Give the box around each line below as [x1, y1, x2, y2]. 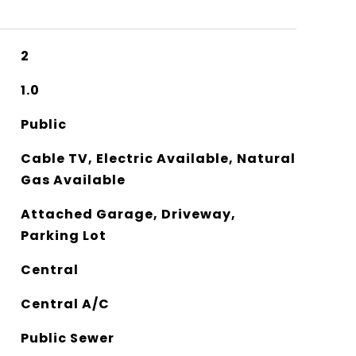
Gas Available [20, 170, 126, 189]
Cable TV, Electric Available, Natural [20, 149, 296, 168]
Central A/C [20, 294, 110, 313]
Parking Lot [20, 226, 106, 245]
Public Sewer [20, 328, 114, 347]
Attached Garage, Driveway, [20, 204, 236, 223]
